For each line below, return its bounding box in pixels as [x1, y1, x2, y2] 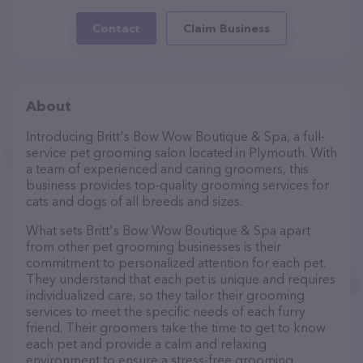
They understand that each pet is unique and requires [26, 271, 335, 287]
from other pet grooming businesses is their [26, 238, 281, 254]
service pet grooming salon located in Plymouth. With [26, 144, 337, 160]
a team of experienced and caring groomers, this [26, 160, 309, 177]
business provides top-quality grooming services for [26, 177, 329, 193]
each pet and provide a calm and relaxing [26, 335, 267, 352]
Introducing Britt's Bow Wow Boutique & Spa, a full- [26, 128, 325, 144]
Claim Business [183, 21, 270, 36]
